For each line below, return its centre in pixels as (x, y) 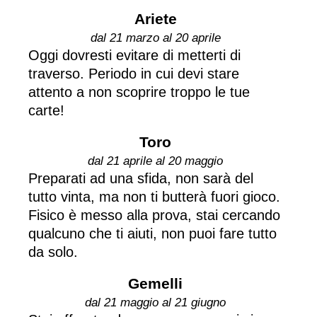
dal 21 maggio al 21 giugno (155, 302)
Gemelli (155, 283)
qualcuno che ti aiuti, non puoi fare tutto (152, 233)
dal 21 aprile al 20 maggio (155, 161)
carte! (46, 110)
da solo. (53, 252)
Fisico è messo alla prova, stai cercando (154, 215)
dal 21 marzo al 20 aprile (155, 38)
